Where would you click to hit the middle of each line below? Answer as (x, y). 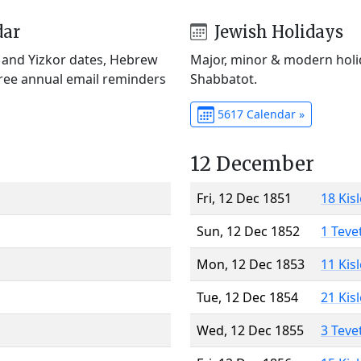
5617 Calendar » (259, 114)
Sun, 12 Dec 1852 (248, 231)
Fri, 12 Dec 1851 (244, 198)
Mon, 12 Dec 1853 (251, 264)
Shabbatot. (224, 79)
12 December (252, 164)
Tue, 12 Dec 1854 (247, 297)
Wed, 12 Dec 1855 (250, 330)
